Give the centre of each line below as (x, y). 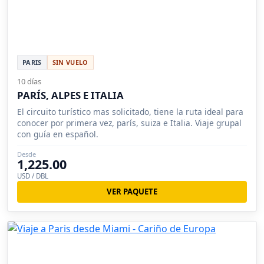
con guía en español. (58, 134)
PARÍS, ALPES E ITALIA (70, 95)
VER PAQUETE (132, 191)
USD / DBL (33, 176)
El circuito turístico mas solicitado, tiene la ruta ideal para (130, 112)
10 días (29, 82)
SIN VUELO (70, 62)
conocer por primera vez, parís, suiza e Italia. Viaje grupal (129, 123)
